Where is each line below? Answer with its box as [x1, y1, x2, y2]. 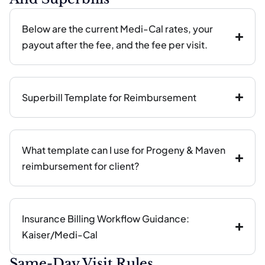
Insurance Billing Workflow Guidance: [22, 212, 189, 225]
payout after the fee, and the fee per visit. [22, 38, 208, 51]
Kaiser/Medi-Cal [22, 228, 98, 241]
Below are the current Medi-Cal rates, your [22, 22, 213, 35]
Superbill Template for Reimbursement [22, 91, 196, 104]
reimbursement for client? [22, 160, 139, 172]
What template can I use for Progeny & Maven [22, 144, 225, 156]
